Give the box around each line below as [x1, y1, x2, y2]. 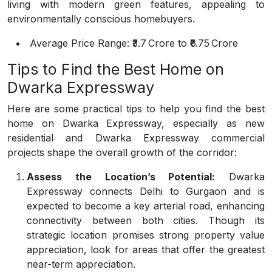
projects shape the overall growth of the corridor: [7, 146, 237, 158]
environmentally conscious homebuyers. [7, 13, 195, 25]
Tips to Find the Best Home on [7, 60, 224, 78]
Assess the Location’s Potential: [27, 171, 216, 183]
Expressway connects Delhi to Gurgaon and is [27, 185, 265, 197]
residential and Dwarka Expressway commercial [7, 132, 265, 144]
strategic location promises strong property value [27, 229, 265, 241]
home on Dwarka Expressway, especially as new [7, 117, 265, 129]
